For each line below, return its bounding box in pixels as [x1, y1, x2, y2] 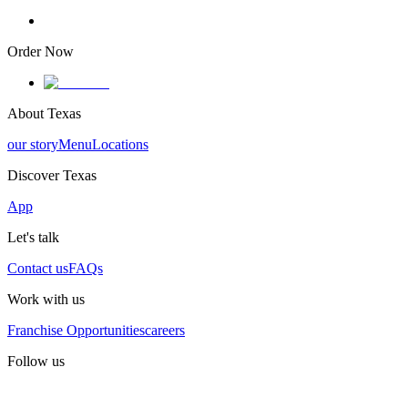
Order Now [7, 44, 74, 60]
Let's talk [7, 229, 59, 246]
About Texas [7, 106, 81, 122]
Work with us [7, 291, 85, 308]
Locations [92, 137, 148, 153]
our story [7, 137, 58, 153]
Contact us [7, 260, 68, 277]
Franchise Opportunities [7, 322, 145, 339]
